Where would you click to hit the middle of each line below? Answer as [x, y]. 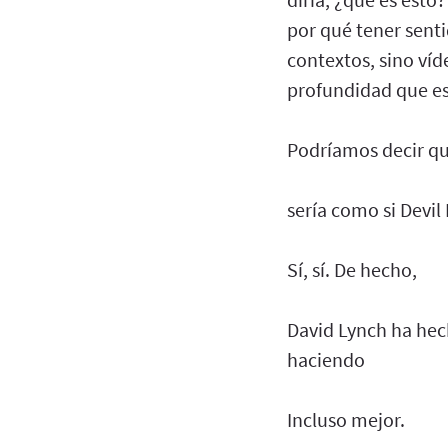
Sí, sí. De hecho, [352, 269]
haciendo [326, 359]
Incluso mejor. [346, 419]
